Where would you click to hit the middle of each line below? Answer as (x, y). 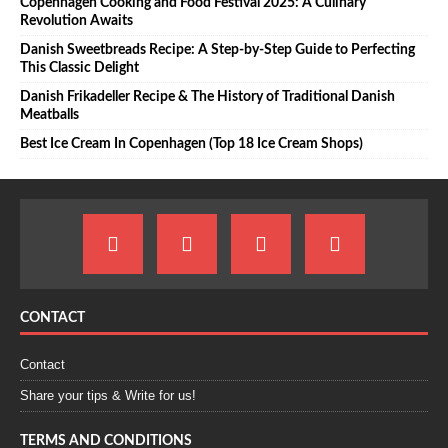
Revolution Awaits (76, 21)
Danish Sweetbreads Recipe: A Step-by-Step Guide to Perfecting (217, 50)
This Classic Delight (79, 68)
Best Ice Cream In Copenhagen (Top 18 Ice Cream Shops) (191, 144)
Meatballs (49, 115)
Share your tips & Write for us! (108, 396)
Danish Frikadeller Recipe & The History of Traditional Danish (207, 97)
